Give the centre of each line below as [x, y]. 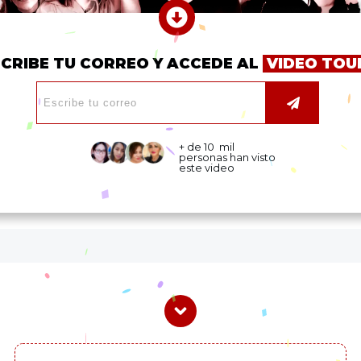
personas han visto [228, 157]
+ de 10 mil [207, 146]
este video [207, 167]
